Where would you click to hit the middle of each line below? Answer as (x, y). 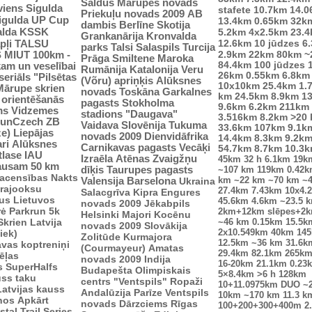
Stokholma (148, 103)
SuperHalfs (32, 266)
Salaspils (158, 47)
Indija (157, 259)
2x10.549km (243, 232)
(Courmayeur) (113, 248)
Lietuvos (34, 200)
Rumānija (104, 69)
